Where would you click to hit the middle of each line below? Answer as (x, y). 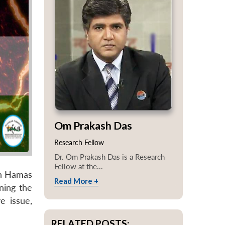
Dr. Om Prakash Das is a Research (109, 156)
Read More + (76, 181)
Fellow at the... (79, 166)
